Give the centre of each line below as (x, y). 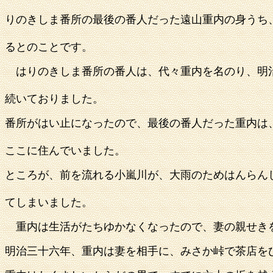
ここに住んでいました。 (65, 151)
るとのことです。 (49, 47)
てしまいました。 (49, 202)
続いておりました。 (54, 99)
